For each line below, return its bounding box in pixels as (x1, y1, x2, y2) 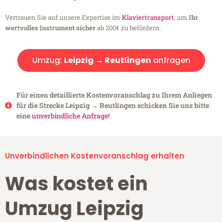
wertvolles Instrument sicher (5, 23, 96, 33)
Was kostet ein (5, 170, 148, 197)
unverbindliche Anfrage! (31, 111, 110, 121)
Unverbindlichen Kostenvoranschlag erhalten (5, 151, 184, 162)
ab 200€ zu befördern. (96, 23, 161, 33)
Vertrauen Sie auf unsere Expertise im (5, 13, 122, 22)
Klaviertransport (122, 13, 174, 22)
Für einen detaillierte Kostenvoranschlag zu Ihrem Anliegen (16, 90, 212, 100)
